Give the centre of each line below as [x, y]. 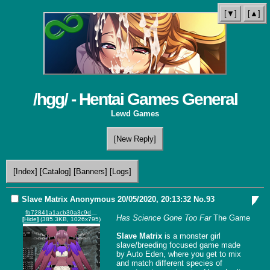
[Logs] [121, 171]
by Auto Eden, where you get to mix [178, 254]
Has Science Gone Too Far [163, 218]
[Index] [25, 171]
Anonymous [92, 199]
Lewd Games [135, 114]
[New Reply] [135, 139]
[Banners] [90, 171]
